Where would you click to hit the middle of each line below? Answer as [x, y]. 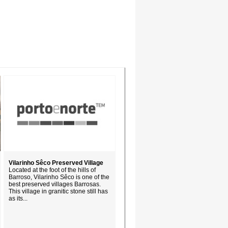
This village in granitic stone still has [58, 191]
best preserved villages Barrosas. [55, 184]
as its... [18, 198]
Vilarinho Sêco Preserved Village [56, 163]
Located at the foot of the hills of [52, 170]
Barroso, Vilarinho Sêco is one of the [59, 177]
